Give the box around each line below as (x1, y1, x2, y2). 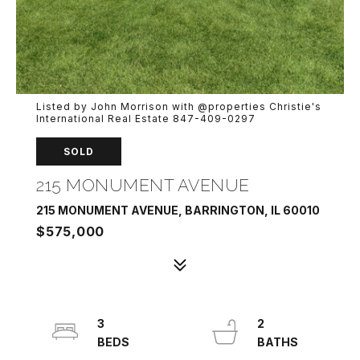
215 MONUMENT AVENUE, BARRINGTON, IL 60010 (36, 203, 320, 217)
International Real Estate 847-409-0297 (36, 112, 256, 125)
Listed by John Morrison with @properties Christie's (36, 100, 321, 112)
